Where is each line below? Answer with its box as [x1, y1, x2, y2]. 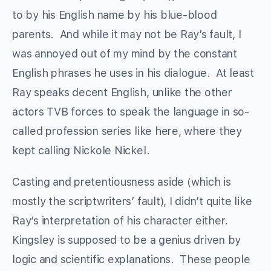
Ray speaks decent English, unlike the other [12, 86, 232, 99]
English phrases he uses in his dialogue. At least [12, 67, 255, 80]
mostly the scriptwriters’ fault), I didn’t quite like [12, 195, 252, 208]
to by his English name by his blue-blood [12, 8, 217, 22]
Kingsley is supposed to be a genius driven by [12, 233, 241, 247]
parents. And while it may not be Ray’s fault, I [12, 28, 241, 41]
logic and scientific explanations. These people [12, 253, 250, 266]
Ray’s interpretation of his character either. [12, 214, 231, 227]
